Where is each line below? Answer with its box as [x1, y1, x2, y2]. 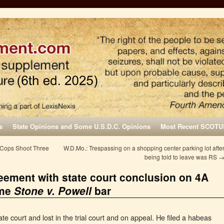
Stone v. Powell [14, 183, 91, 198]
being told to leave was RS [144, 152, 218, 161]
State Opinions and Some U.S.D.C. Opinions [12, 121, 150, 131]
